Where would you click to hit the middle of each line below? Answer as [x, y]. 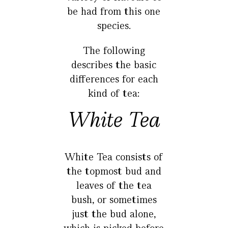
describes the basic [114, 65]
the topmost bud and [114, 171]
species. [114, 25]
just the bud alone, [114, 214]
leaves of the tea [114, 185]
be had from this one [114, 11]
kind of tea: [114, 93]
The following [114, 50]
